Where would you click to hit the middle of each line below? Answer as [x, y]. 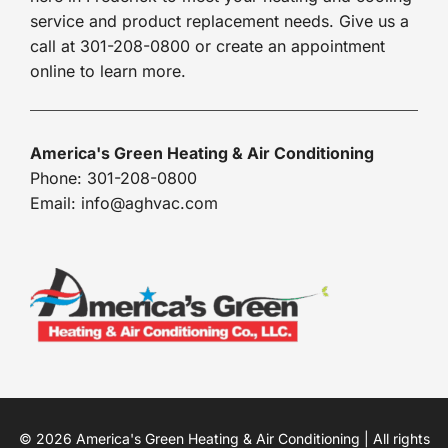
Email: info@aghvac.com [123, 202]
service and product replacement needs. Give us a [219, 20]
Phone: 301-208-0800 [113, 177]
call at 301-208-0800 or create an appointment [207, 45]
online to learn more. [107, 70]
